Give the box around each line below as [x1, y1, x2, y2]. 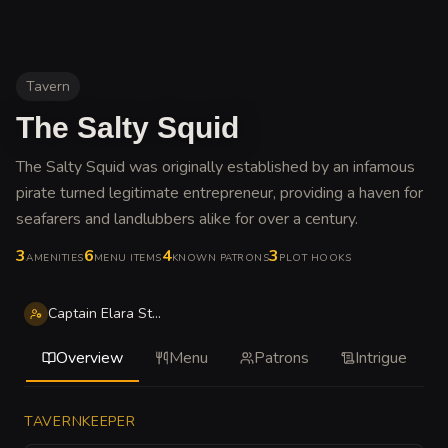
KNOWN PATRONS [171, 250, 269, 265]
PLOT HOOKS [279, 250, 351, 265]
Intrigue [354, 346, 407, 369]
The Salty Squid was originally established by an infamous [16, 155, 415, 178]
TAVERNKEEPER [24, 411, 136, 431]
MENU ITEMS [93, 250, 162, 265]
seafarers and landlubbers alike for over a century [16, 207, 355, 230]
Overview [55, 346, 123, 369]
